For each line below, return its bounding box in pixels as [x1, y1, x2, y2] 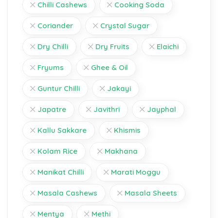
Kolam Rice [37, 146, 77, 156]
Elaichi [157, 41, 179, 51]
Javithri [93, 104, 120, 114]
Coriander [37, 20, 73, 30]
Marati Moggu [111, 167, 161, 177]
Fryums [37, 62, 64, 72]
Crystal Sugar [100, 20, 149, 30]
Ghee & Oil [91, 62, 128, 72]
